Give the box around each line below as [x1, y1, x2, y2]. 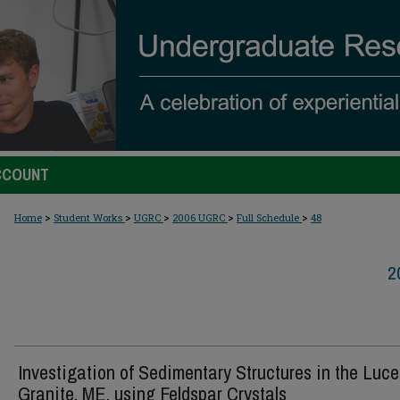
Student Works [54, 211, 125, 224]
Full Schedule [237, 211, 302, 224]
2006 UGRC [172, 211, 228, 224]
